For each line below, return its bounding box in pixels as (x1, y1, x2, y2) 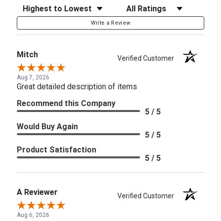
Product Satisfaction (17, 145, 96, 154)
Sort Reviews (16, 1, 61, 10)
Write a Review (90, 19, 131, 26)
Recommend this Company (17, 98, 115, 108)
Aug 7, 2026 (17, 74, 49, 81)
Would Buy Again (17, 121, 78, 131)
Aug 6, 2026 (17, 211, 49, 219)
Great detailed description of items (17, 81, 137, 91)
